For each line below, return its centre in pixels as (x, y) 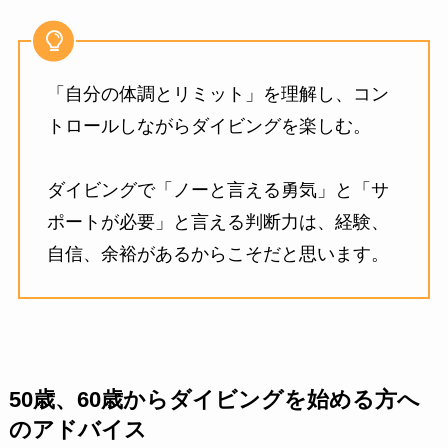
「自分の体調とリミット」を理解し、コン (217, 93)
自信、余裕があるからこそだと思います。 (217, 253)
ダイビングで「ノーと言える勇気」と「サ (217, 189)
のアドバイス (77, 429)
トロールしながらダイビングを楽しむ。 (208, 125)
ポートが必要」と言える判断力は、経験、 (217, 221)
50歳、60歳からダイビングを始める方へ (214, 399)
